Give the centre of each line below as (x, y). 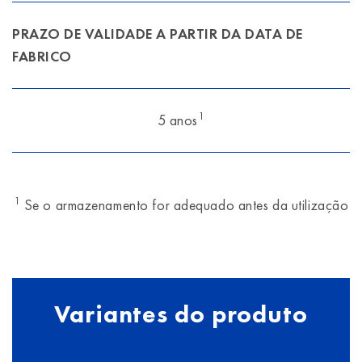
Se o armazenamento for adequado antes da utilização (185, 205)
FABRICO (42, 56)
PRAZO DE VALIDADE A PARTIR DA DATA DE (158, 34)
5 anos (177, 120)
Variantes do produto (181, 314)
